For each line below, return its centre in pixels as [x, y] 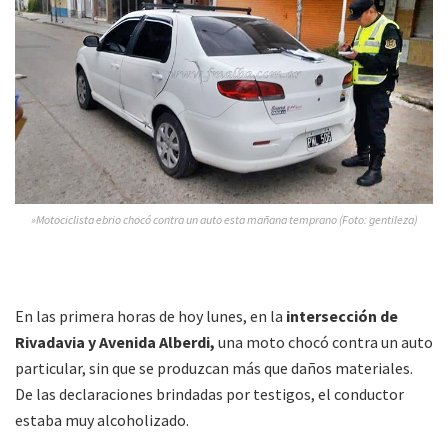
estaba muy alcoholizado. [102, 419]
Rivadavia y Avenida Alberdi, [115, 341]
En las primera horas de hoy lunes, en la [150, 315]
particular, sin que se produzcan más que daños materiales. [214, 367]
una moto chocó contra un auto [324, 341]
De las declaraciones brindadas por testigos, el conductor [209, 393]
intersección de [342, 315]
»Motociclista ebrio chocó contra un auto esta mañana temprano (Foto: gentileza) [224, 219]
